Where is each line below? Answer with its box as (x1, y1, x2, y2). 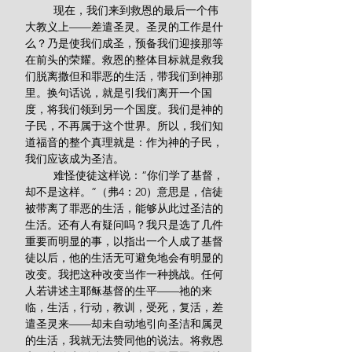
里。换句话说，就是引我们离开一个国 (25, 86, 212, 100)
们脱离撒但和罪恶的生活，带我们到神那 (25, 69, 223, 83)
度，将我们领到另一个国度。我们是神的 (25, 102, 223, 116)
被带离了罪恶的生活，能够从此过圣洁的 (25, 201, 223, 215)
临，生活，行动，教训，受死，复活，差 (25, 300, 223, 314)
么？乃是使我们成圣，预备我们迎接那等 (25, 36, 223, 50)
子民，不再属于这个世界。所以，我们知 (25, 119, 223, 133)
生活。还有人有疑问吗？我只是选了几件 (25, 218, 223, 232)
